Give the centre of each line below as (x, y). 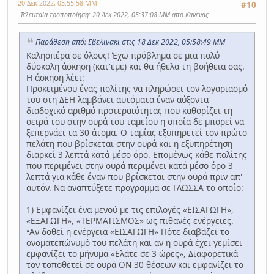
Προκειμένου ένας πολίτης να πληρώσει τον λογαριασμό (137, 89)
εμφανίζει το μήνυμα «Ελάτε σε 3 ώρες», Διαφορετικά (132, 254)
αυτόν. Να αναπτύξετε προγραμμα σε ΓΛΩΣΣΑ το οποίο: (135, 188)
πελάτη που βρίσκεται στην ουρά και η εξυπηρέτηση (129, 144)
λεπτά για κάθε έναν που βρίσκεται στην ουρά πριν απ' (134, 177)
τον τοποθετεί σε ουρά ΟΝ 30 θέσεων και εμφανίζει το (135, 265)
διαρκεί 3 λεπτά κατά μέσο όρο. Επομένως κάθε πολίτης (137, 155)
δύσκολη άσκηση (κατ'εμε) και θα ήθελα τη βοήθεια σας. (135, 67)
